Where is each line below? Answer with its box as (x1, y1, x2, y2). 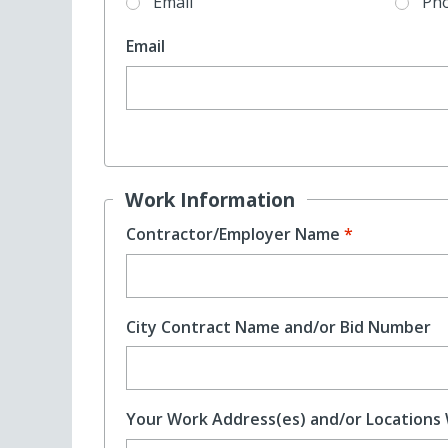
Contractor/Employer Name (125, 222, 340, 245)
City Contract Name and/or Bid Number (125, 315, 431, 338)
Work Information (125, 185, 295, 213)
